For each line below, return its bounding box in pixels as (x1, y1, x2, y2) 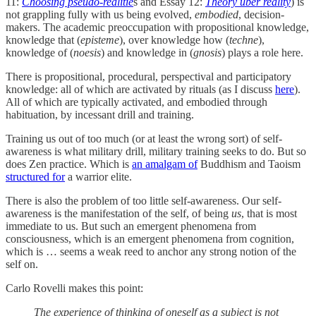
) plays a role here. (221, 46, 303, 59)
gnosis (193, 46, 221, 59)
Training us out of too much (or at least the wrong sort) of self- (6, 132, 282, 145)
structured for (6, 170, 65, 183)
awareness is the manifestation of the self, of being (6, 207, 231, 219)
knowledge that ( (6, 33, 80, 46)
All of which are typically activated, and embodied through (6, 95, 267, 108)
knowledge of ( (6, 46, 73, 59)
